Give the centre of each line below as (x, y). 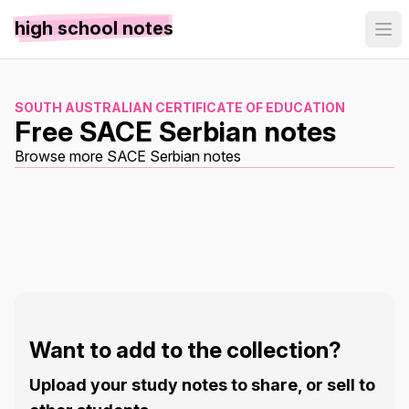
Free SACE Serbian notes (175, 131)
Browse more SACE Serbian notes (128, 156)
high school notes (94, 28)
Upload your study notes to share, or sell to (202, 385)
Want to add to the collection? (185, 350)
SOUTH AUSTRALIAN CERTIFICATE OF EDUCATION (180, 107)
